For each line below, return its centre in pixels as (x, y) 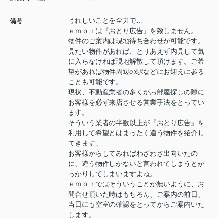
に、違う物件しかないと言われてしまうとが (136, 163)
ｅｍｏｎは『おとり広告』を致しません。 (133, 30)
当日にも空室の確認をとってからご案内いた (136, 204)
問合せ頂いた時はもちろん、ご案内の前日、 (136, 194)
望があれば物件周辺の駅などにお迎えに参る (136, 71)
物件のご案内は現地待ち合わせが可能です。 (136, 41)
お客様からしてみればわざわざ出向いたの (133, 153)
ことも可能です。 (95, 82)
